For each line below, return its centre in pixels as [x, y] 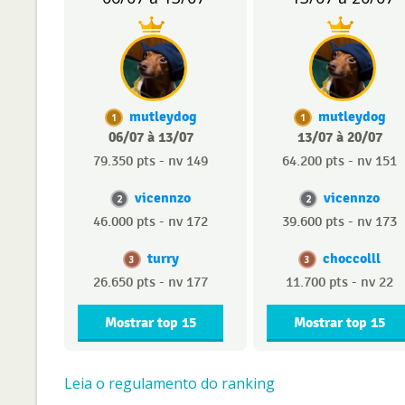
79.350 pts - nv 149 [151, 161]
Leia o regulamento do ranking [169, 383]
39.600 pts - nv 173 [339, 221]
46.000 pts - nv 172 [151, 221]
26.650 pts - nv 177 [151, 282]
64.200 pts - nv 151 [339, 161]
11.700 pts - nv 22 [339, 282]
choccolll [352, 258]
